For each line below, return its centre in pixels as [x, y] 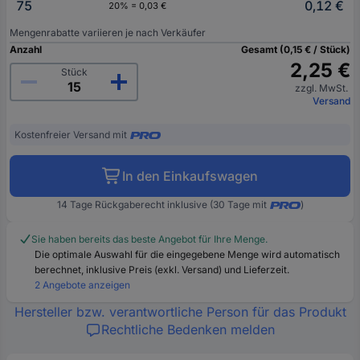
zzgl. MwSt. [323, 88]
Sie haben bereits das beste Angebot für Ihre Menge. [149, 239]
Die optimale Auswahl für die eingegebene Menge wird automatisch [187, 254]
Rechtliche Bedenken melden [188, 329]
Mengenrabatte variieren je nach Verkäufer [108, 32]
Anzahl [26, 49]
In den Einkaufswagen [190, 176]
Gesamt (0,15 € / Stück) [296, 49]
